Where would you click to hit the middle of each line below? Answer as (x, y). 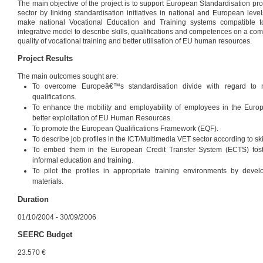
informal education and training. (83, 160)
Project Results (45, 58)
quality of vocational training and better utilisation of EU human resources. (135, 41)
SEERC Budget (45, 235)
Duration (33, 199)
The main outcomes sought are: (68, 76)
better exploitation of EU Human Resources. (102, 118)
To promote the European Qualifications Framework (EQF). (125, 129)
